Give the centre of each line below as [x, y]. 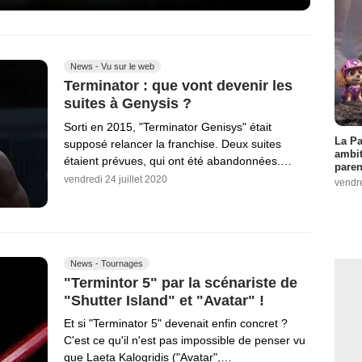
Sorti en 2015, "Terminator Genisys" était [168, 126]
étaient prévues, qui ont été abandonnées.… [178, 160]
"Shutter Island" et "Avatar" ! [164, 300]
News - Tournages [107, 263]
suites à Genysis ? [128, 103]
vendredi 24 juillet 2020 [116, 179]
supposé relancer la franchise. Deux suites [173, 143]
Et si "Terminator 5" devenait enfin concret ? [176, 324]
